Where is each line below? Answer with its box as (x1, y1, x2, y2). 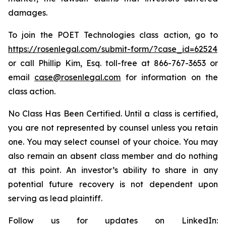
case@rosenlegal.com (34, 72, 121, 82)
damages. (8, 8, 47, 18)
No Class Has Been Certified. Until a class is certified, (8, 108, 218, 119)
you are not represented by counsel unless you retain (8, 123, 218, 133)
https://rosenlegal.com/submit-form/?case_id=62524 (8, 44, 217, 54)
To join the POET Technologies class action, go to (8, 30, 218, 40)
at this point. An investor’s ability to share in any (8, 165, 218, 175)
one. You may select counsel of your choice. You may (8, 137, 218, 147)
